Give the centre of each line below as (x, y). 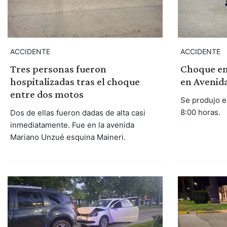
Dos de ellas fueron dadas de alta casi (78, 112)
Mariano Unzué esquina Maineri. (68, 137)
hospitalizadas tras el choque (75, 81)
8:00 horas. (200, 112)
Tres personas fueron (58, 69)
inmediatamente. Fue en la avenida (72, 125)
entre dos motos (47, 94)
